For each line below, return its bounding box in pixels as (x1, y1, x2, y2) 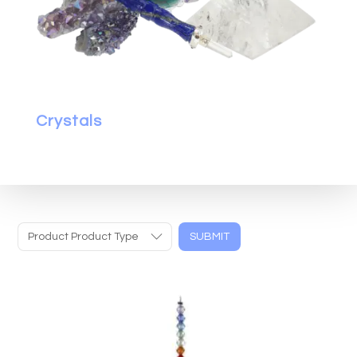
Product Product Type (27, 230, 139, 242)
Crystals (35, 112, 102, 129)
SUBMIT (189, 230, 229, 242)
